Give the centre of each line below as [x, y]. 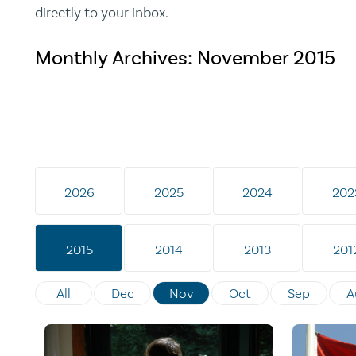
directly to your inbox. [102, 13]
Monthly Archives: [116, 58]
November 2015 [266, 58]
